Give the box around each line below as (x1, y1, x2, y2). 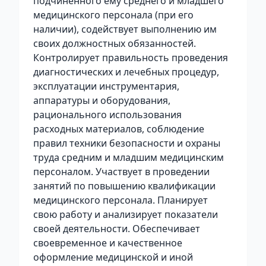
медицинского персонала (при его (33, 8, 194, 21)
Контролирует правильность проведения (33, 51, 228, 64)
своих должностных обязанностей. (33, 37, 196, 50)
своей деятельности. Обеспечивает (33, 222, 200, 235)
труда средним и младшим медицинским (33, 151, 224, 164)
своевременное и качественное (33, 236, 182, 249)
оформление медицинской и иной (33, 251, 193, 264)
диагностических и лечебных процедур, (33, 65, 219, 78)
